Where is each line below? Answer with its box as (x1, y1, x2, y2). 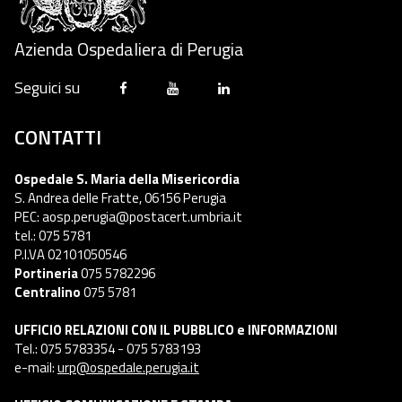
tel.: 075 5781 (14, 224, 92, 246)
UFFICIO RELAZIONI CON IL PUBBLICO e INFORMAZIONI (14, 319, 337, 340)
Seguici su (14, 74, 80, 100)
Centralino (14, 281, 81, 302)
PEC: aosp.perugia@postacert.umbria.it (14, 205, 242, 227)
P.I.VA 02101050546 (14, 243, 127, 265)
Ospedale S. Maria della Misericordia (14, 168, 240, 189)
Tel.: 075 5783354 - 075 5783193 (14, 337, 201, 359)
